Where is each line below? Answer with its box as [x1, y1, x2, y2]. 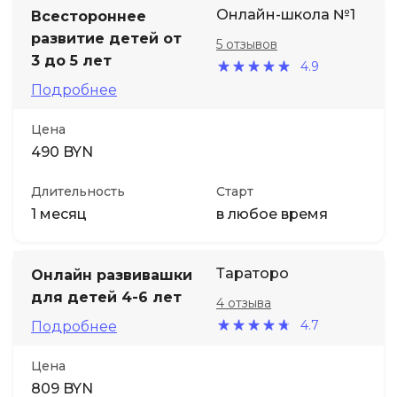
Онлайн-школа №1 [216, 6, 355, 23]
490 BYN [31, 144, 93, 160]
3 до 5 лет [31, 52, 112, 69]
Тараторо [216, 265, 289, 282]
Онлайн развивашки [31, 267, 192, 284]
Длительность [31, 183, 125, 199]
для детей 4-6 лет [31, 289, 182, 306]
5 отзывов [216, 36, 277, 52]
